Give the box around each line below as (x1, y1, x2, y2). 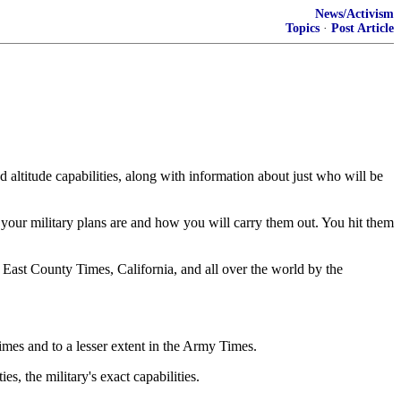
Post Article (331, 21, 394, 35)
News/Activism (315, 7, 394, 21)
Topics (286, 21, 320, 35)
